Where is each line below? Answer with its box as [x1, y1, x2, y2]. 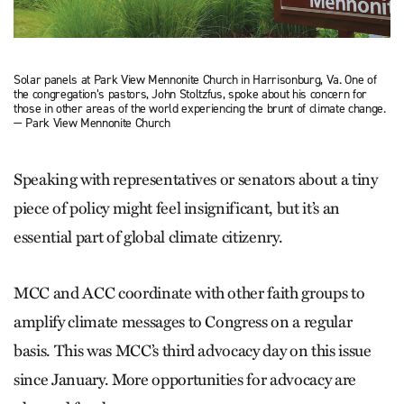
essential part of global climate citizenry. [14, 226, 287, 247]
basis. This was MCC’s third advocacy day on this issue [14, 340, 372, 361]
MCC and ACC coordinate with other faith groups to [14, 282, 365, 303]
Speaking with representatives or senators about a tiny [14, 169, 378, 189]
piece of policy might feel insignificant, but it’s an [14, 197, 340, 218]
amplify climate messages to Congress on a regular [14, 311, 353, 332]
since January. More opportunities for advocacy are [14, 369, 357, 390]
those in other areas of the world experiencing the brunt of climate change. [14, 99, 386, 117]
